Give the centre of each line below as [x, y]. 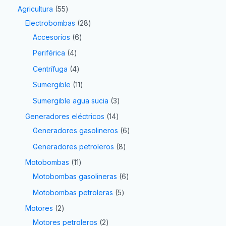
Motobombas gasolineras [75, 177]
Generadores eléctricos [65, 117]
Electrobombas [50, 23]
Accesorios [51, 37]
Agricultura [35, 9]
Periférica [49, 53]
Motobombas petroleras [73, 192]
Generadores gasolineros [75, 131]
